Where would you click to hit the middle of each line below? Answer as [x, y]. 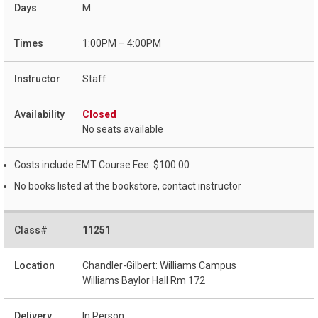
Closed [99, 115]
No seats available [123, 130]
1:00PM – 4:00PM [122, 44]
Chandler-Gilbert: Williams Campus [159, 265]
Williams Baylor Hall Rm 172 [144, 280]
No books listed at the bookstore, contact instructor [128, 186]
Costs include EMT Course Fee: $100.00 [102, 165]
